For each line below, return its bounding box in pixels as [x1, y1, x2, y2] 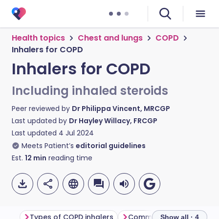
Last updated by [12, 116, 69, 126]
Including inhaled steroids [12, 83, 168, 99]
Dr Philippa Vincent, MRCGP [72, 104, 170, 113]
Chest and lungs [78, 32, 143, 44]
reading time [46, 153, 92, 163]
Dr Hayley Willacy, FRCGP [69, 116, 157, 126]
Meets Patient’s [22, 141, 74, 151]
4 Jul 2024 [59, 128, 94, 138]
